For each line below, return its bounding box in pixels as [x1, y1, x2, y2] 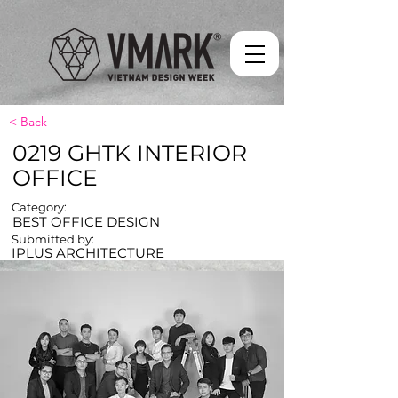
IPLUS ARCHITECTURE [12, 244, 164, 261]
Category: [12, 200, 67, 214]
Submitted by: [12, 232, 94, 246]
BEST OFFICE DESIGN [12, 213, 160, 230]
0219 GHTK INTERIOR [12, 139, 247, 166]
